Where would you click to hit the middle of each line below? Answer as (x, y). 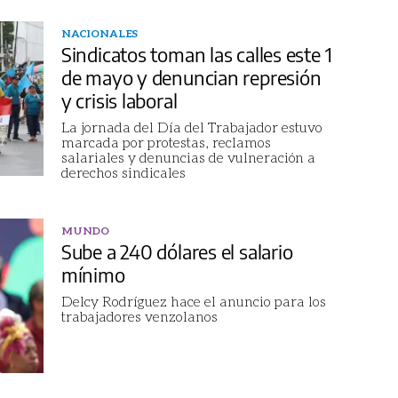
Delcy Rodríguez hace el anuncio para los (193, 300)
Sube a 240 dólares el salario (177, 251)
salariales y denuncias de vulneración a (188, 156)
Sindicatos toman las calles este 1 (196, 54)
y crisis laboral (119, 100)
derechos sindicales (123, 171)
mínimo (93, 274)
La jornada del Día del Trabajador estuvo (191, 126)
